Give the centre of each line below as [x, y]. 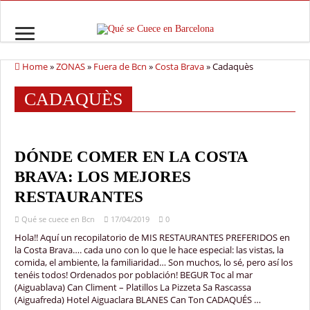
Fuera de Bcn [120, 66]
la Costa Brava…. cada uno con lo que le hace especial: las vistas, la [149, 249]
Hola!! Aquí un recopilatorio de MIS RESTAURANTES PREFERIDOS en [152, 237]
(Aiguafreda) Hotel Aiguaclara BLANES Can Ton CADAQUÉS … [138, 299]
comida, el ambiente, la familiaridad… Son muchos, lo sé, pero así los [154, 262]
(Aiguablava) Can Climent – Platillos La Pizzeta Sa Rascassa [133, 287]
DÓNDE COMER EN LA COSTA [131, 156]
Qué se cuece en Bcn [58, 219]
